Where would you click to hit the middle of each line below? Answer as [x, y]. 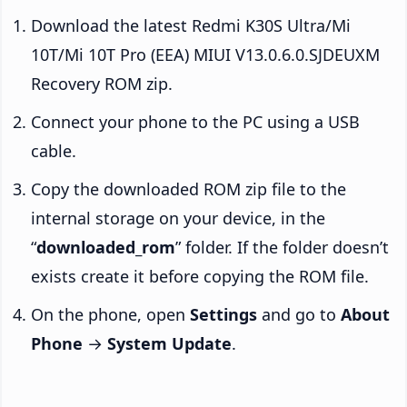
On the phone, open [110, 315]
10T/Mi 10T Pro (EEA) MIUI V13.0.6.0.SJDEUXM [205, 55]
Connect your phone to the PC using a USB [195, 122]
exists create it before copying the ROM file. [200, 277]
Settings [223, 315]
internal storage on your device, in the [178, 218]
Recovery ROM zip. [102, 84]
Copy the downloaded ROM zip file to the [189, 189]
